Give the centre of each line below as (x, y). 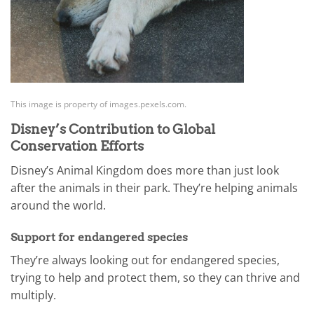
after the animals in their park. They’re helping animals (154, 187)
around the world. (58, 205)
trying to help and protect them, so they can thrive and (155, 278)
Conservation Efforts (77, 146)
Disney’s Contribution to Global (113, 130)
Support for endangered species (99, 238)
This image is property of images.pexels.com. (98, 104)
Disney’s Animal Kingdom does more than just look (145, 170)
